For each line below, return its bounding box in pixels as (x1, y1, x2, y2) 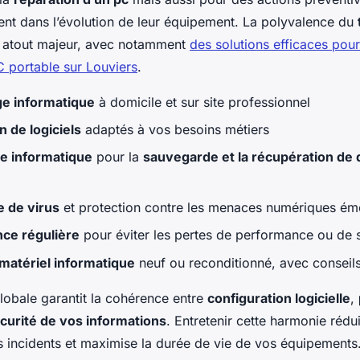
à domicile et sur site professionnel (95, 93, 310, 110)
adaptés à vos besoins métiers (81, 121, 269, 137)
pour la (92, 149, 143, 166)
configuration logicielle (207, 289, 350, 306)
